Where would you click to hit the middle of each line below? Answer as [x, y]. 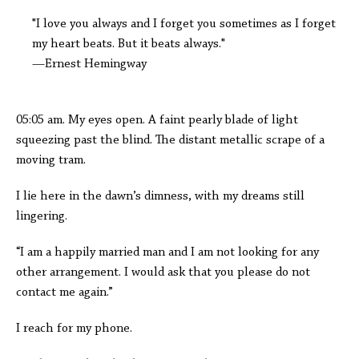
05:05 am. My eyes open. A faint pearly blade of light [157, 120]
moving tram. [56, 160]
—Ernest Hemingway [89, 64]
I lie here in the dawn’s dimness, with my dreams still [160, 196]
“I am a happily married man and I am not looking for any [167, 252]
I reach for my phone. [76, 329]
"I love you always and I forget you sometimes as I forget [184, 24]
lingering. [43, 216]
